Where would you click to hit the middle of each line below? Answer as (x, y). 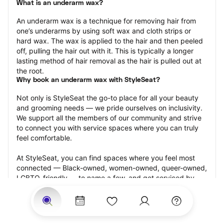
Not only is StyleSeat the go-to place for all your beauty (107, 98)
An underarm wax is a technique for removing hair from (106, 21)
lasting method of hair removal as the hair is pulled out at (109, 61)
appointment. (38, 208)
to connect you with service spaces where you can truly (107, 128)
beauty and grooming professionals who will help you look (111, 188)
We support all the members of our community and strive (109, 118)
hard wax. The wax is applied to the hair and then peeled (110, 41)
